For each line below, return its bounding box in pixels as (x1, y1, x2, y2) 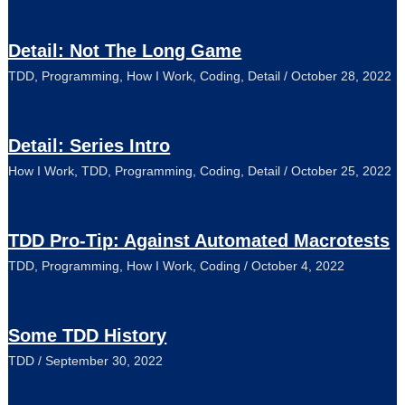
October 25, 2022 (291, 164, 392, 179)
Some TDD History (8, 325, 167, 346)
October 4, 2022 (251, 259, 345, 274)
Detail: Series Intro (8, 136, 171, 156)
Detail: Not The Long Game (8, 41, 242, 61)
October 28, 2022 (291, 69, 392, 84)
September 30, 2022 (45, 353, 164, 369)
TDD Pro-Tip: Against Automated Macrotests (8, 231, 391, 251)
